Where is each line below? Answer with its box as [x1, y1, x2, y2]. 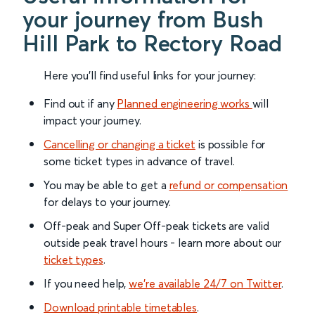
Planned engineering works [117, 96, 252, 111]
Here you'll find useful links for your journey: [44, 68, 257, 83]
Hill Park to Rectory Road [22, 30, 282, 58]
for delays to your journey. [44, 195, 172, 210]
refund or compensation [169, 178, 288, 193]
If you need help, [44, 276, 129, 291]
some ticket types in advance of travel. [44, 154, 236, 169]
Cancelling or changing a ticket [44, 137, 195, 152]
